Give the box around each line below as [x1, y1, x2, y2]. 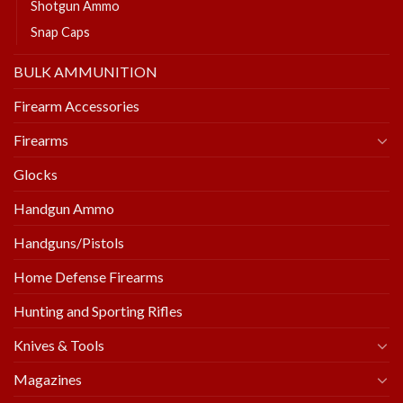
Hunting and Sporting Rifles [13, 302, 183, 319]
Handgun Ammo [13, 200, 114, 217]
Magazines [13, 371, 82, 388]
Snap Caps [31, 24, 90, 40]
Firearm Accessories [13, 97, 139, 114]
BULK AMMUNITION [13, 63, 157, 80]
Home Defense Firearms [13, 268, 164, 285]
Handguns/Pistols [13, 234, 124, 251]
